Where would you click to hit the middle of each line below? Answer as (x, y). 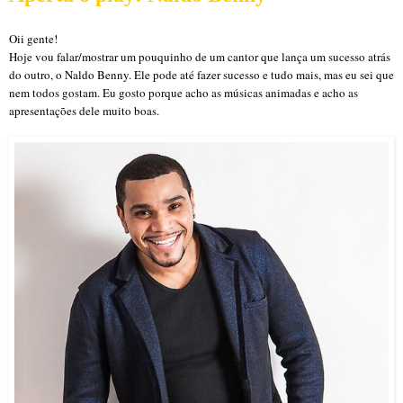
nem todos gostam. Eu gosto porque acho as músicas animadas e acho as (184, 92)
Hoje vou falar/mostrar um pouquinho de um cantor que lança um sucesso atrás (200, 56)
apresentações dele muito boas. (86, 110)
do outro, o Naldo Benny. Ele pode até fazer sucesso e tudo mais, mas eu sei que (201, 74)
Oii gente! (33, 38)
